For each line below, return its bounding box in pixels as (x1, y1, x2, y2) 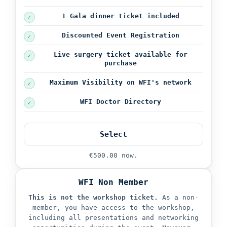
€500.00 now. (89, 151, 138, 159)
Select (100, 129, 127, 139)
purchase (104, 59, 137, 67)
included (147, 12, 179, 20)
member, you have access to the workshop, (32, 203, 195, 211)
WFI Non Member (79, 177, 148, 187)
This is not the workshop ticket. (28, 193, 158, 201)
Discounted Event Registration (62, 31, 179, 39)
